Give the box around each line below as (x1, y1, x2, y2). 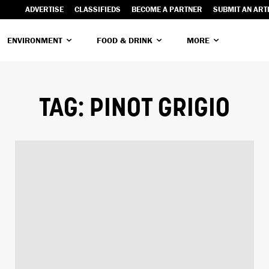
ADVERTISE (25, 4, 64, 14)
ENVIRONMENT (7, 34, 62, 46)
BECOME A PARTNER (131, 4, 202, 14)
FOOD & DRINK (97, 34, 153, 46)
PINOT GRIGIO (89, 96, 230, 122)
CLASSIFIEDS (74, 4, 121, 14)
